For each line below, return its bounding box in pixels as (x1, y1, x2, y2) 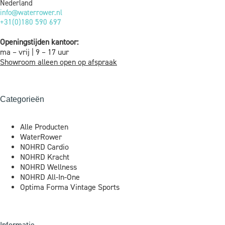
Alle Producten (20, 122, 68, 133)
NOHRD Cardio (20, 142, 69, 153)
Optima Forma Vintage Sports (20, 182, 120, 193)
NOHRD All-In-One (20, 172, 80, 183)
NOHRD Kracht (20, 152, 69, 163)
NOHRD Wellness (20, 162, 77, 173)
